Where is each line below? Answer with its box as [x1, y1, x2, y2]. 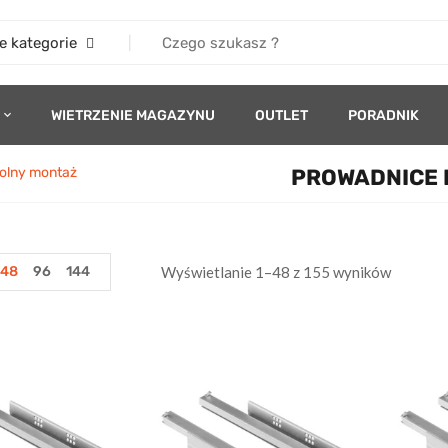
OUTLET [255, 106, 308, 124]
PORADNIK [348, 106, 419, 124]
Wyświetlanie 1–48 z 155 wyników [160, 263, 391, 281]
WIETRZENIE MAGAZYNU [51, 106, 215, 124]
